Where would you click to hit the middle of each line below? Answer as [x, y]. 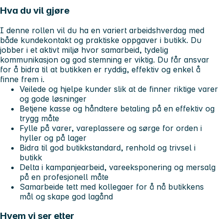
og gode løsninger [53, 99]
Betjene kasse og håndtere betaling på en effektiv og [117, 108]
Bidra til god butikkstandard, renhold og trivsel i [108, 147]
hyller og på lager [53, 138]
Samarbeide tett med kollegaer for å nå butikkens [112, 186]
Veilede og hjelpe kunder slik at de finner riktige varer [119, 89]
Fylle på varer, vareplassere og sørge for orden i [111, 128]
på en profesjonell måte [64, 177]
